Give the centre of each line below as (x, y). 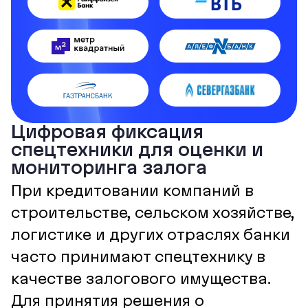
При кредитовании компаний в (132, 190)
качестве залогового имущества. (141, 278)
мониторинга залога (109, 167)
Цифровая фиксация (107, 132)
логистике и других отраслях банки (151, 234)
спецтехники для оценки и (137, 150)
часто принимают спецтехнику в (138, 256)
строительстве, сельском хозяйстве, (153, 212)
